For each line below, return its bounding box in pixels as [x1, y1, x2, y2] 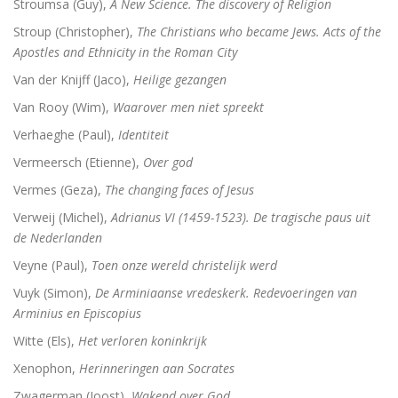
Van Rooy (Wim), [13, 99, 113, 115]
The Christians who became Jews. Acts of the [137, 23, 381, 40]
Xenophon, [13, 360, 79, 377]
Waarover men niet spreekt [113, 99, 264, 115]
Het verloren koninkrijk [78, 332, 207, 349]
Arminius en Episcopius [13, 305, 141, 322]
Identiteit [118, 126, 169, 143]
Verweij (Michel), [13, 209, 111, 226]
